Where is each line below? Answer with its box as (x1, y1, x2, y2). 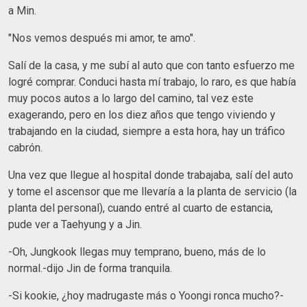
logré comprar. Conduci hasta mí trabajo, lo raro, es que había (8, 75, 296, 88)
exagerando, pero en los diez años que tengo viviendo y (8, 108, 275, 121)
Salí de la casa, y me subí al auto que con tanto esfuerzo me (8, 58, 295, 72)
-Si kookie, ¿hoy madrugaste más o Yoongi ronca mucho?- (8, 288, 284, 302)
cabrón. (8, 140, 42, 154)
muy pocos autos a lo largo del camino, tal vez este (8, 91, 254, 105)
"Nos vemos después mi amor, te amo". (8, 31, 195, 45)
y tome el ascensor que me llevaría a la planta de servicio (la (8, 184, 297, 198)
